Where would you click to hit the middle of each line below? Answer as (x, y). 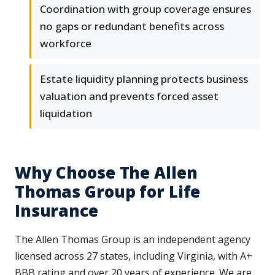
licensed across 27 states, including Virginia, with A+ (134, 256)
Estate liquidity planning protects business (144, 79)
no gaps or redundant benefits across (132, 26)
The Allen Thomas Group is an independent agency (133, 240)
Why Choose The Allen (106, 173)
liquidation (66, 114)
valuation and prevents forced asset (129, 96)
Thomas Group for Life (108, 192)
